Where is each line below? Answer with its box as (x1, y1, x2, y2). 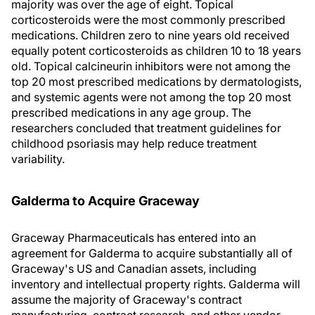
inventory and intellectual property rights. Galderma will (11, 277, 300, 291)
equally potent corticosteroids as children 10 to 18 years (11, 44, 301, 58)
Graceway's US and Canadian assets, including (11, 262, 257, 276)
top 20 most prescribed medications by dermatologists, (11, 75, 302, 89)
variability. (11, 152, 65, 166)
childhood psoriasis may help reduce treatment (11, 136, 257, 150)
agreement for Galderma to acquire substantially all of (11, 246, 292, 260)
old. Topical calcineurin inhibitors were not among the (11, 59, 290, 73)
